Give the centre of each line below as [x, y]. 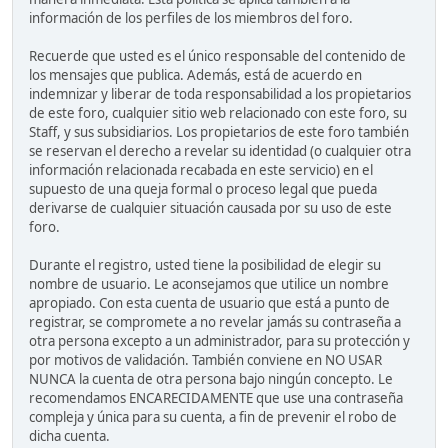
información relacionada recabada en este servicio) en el [201, 170]
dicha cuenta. [69, 436]
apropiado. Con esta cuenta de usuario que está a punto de [209, 303]
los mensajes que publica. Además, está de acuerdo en [195, 75]
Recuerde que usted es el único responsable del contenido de [217, 56]
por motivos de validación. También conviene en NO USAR [205, 360]
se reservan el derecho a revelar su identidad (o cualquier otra [220, 151]
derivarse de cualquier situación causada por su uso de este [210, 208]
